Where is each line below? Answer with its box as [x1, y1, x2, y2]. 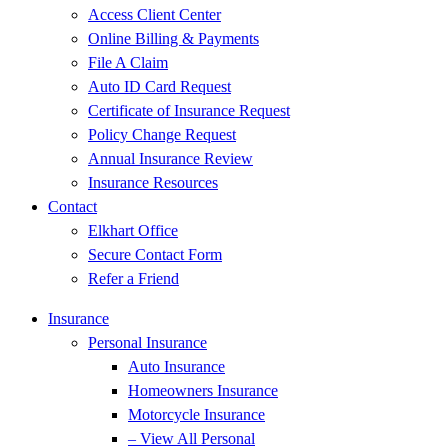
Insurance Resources [88, 174, 218, 191]
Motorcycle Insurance [128, 406, 265, 423]
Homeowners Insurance [128, 382, 278, 399]
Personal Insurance [88, 334, 207, 351]
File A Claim [88, 54, 168, 71]
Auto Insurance [128, 358, 225, 375]
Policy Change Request [88, 126, 236, 143]
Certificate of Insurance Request [88, 102, 290, 119]
